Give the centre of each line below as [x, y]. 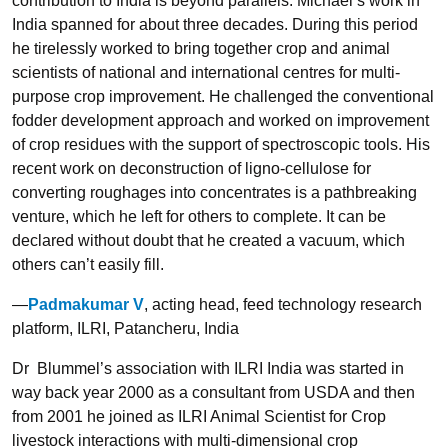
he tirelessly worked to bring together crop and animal [201, 48]
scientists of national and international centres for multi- [206, 72]
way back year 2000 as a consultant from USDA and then [213, 392]
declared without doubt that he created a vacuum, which [208, 240]
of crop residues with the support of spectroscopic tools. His [221, 144]
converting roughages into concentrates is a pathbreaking [214, 192]
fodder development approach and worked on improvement [220, 120]
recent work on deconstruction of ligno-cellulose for [191, 168]
